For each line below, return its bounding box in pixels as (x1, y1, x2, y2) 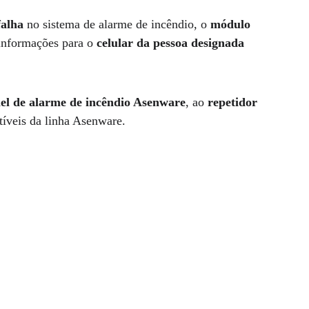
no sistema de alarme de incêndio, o (23, 17, 211, 31)
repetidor (208, 95, 261, 109)
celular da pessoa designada (97, 36, 245, 50)
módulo (210, 17, 255, 31)
